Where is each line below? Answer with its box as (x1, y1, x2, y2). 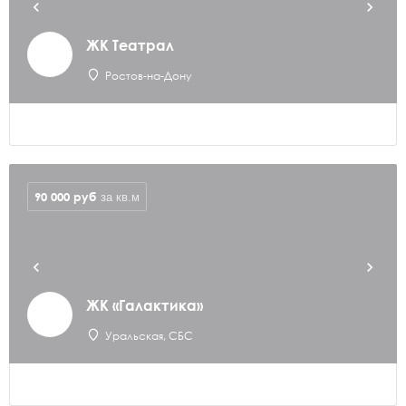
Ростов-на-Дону (105, 69, 191, 82)
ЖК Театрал (86, 36, 174, 54)
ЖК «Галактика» (86, 296, 203, 314)
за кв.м (101, 190, 140, 204)
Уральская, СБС (105, 329, 193, 343)
